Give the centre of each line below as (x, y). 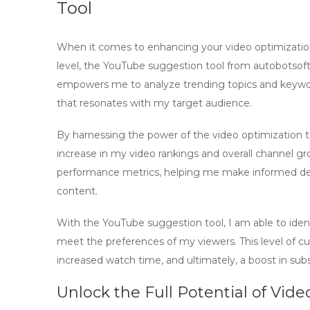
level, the (80, 66)
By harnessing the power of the (135, 135)
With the (80, 223)
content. (77, 191)
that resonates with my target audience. (154, 103)
